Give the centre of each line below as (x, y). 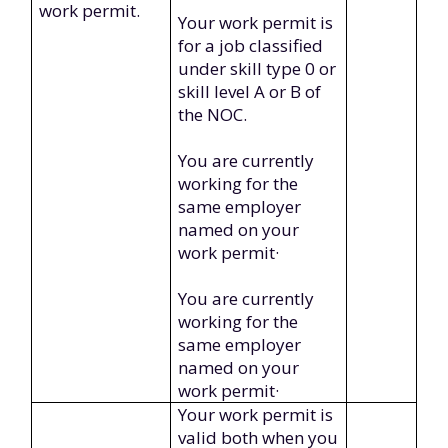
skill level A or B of (250, 91)
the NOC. (213, 114)
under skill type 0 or (257, 68)
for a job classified (251, 45)
